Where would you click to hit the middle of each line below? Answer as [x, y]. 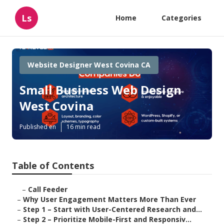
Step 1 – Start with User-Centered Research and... [112, 209]
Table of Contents [53, 166]
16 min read [83, 127]
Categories [181, 18]
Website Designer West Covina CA [89, 65]
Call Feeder [48, 189]
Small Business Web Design [100, 90]
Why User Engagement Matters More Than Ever [109, 199]
